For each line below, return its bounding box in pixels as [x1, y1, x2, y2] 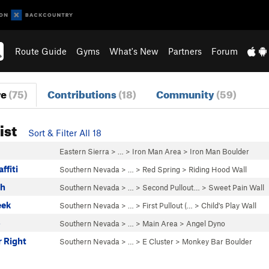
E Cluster [142, 237, 174, 246]
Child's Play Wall [201, 201, 256, 210]
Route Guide [15, 46, 67, 56]
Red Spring [142, 165, 180, 174]
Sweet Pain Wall [208, 183, 264, 192]
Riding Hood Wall [189, 165, 247, 174]
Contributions [47, 84, 118, 101]
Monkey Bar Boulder [182, 237, 252, 246]
